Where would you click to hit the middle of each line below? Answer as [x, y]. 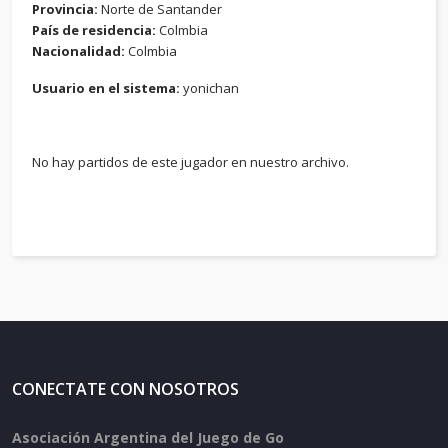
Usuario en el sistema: [106, 88]
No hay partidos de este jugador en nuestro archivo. [190, 162]
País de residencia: [95, 30]
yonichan [209, 88]
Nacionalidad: [80, 51]
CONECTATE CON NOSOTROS [125, 389]
